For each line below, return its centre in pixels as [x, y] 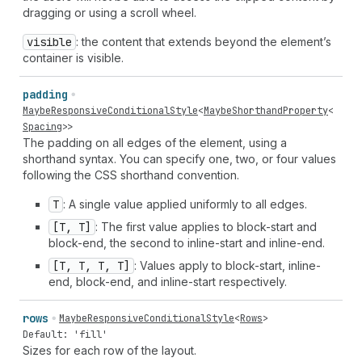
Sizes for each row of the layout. [109, 350]
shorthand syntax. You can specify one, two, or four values [179, 159]
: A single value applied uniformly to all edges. [185, 204]
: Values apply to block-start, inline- [227, 265]
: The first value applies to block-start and [206, 227]
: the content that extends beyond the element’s [204, 42]
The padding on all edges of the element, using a [155, 143]
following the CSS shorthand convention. [131, 175]
